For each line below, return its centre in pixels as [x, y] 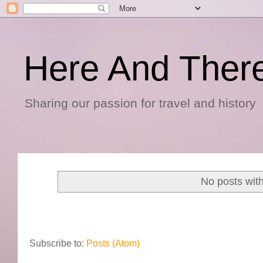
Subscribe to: [58, 243]
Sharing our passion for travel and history [140, 103]
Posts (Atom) [113, 243]
